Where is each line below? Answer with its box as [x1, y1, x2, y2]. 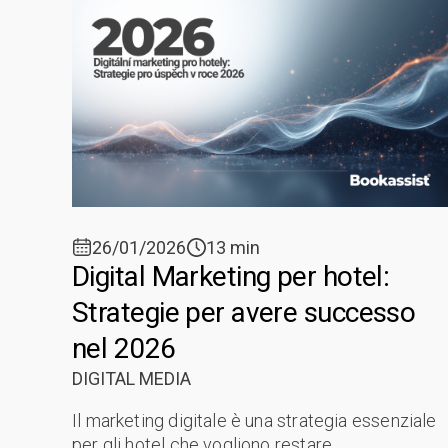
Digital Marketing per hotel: [72, 259, 390, 293]
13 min [206, 236, 260, 258]
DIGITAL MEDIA [72, 367, 191, 389]
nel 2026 [72, 331, 176, 365]
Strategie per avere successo [72, 295, 416, 329]
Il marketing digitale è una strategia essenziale [72, 409, 437, 431]
